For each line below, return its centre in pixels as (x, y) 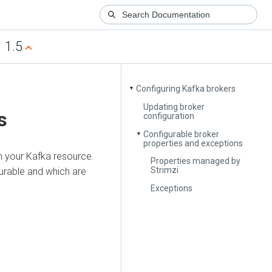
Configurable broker (182, 134)
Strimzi (165, 170)
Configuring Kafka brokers (186, 89)
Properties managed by (196, 161)
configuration (169, 116)
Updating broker (174, 107)
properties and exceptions (193, 143)
